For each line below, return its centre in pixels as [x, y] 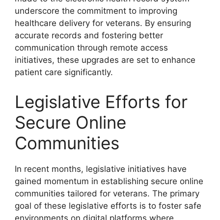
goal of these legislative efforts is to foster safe [108, 206]
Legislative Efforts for [101, 101]
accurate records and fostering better [89, 36]
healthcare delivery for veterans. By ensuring [103, 23]
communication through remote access [91, 48]
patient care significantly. [64, 72]
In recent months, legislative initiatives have [101, 169]
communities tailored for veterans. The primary [107, 193]
